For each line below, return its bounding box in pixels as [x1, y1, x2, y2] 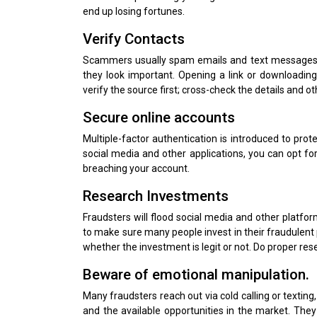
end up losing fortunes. [83, 5, 185, 17]
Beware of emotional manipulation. [83, 265, 309, 283]
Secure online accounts [83, 108, 235, 126]
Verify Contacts [83, 30, 185, 47]
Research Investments [83, 187, 229, 204]
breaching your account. [83, 162, 190, 174]
